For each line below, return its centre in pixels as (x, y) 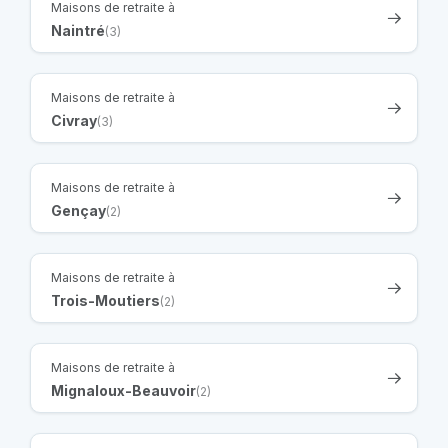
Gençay (78, 211)
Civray (74, 121)
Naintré (78, 31)
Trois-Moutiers (105, 301)
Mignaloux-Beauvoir (123, 391)
